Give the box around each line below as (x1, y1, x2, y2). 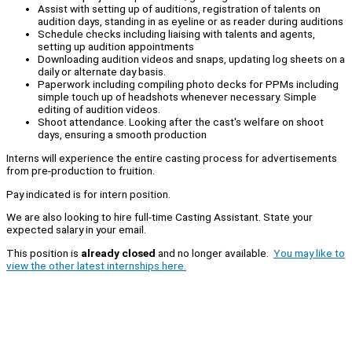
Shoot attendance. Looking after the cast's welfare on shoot (38, 115, 324, 129)
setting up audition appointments (38, 40, 194, 53)
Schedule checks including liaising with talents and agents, (38, 27, 315, 41)
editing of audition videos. (38, 103, 160, 116)
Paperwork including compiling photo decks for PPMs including (38, 78, 339, 91)
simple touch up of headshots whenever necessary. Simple (38, 90, 317, 104)
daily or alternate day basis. (38, 65, 166, 79)
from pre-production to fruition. (6, 164, 155, 178)
